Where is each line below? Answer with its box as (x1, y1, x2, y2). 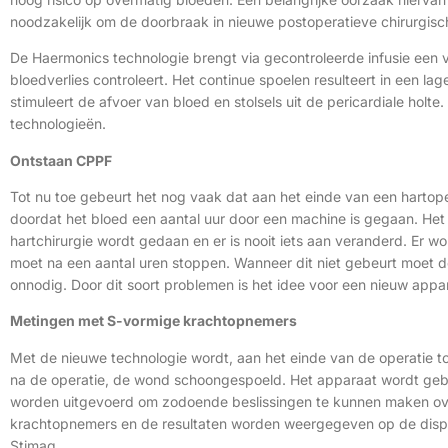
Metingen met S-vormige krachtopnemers (10, 312, 297, 330)
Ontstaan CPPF (10, 151, 112, 169)
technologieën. (10, 115, 106, 133)
